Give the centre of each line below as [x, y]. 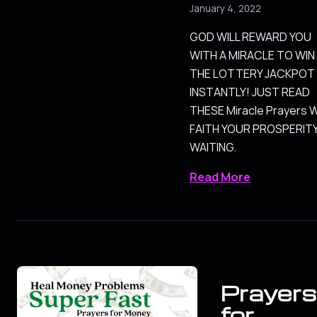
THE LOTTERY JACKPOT [252, 74]
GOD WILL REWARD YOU [250, 37]
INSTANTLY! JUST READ [250, 92]
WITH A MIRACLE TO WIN [252, 56]
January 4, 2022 [225, 9]
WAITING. [213, 148]
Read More [220, 177]
